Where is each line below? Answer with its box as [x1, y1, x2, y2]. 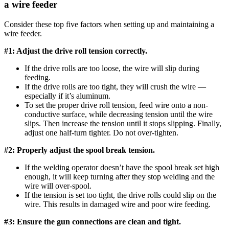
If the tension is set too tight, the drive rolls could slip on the [25, 191, 216, 200]
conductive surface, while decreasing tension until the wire [25, 110, 213, 119]
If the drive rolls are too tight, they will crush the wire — [25, 82, 206, 91]
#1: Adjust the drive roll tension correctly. [4, 47, 147, 56]
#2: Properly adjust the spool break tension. [4, 146, 155, 155]
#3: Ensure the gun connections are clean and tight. [4, 217, 181, 226]
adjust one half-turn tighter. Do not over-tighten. [25, 128, 178, 138]
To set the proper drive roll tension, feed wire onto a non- [25, 101, 208, 110]
